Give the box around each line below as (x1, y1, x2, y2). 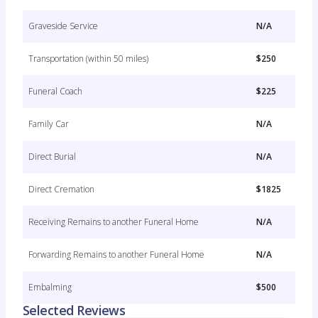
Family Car (28, 118, 69, 130)
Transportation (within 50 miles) (28, 53, 148, 65)
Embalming (28, 281, 72, 293)
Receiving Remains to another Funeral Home (28, 216, 199, 228)
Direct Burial (28, 150, 76, 163)
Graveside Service (28, 20, 98, 32)
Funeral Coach (28, 85, 82, 97)
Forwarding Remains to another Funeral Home (28, 248, 204, 261)
